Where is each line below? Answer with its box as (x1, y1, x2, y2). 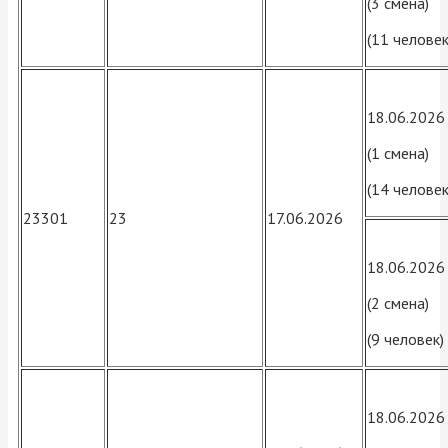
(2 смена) (367, 293, 429, 314)
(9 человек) (367, 329, 444, 350)
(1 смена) (367, 143, 429, 164)
